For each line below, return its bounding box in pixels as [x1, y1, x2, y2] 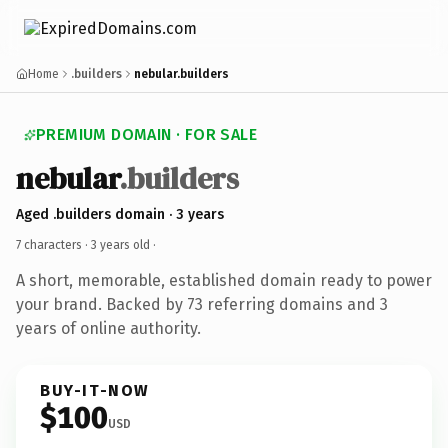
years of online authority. [16, 318, 201, 338]
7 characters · [16, 237, 91, 252]
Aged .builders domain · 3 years [16, 205, 224, 223]
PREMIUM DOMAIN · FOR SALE [36, 125, 257, 144]
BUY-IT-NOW [40, 380, 150, 400]
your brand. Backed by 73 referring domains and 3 [16, 294, 388, 314]
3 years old [91, 237, 150, 252]
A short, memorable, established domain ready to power [16, 270, 432, 290]
